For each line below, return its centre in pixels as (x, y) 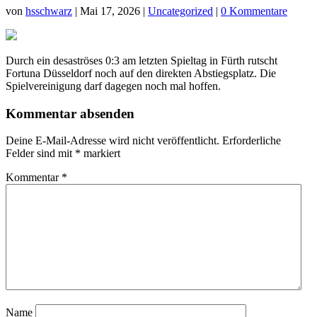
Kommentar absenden (70, 113)
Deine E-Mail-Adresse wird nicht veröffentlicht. (113, 141)
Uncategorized (180, 11)
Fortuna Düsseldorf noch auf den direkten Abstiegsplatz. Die (141, 73)
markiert (100, 154)
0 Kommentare (254, 11)
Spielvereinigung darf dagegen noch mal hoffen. (113, 86)
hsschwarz (49, 11)
